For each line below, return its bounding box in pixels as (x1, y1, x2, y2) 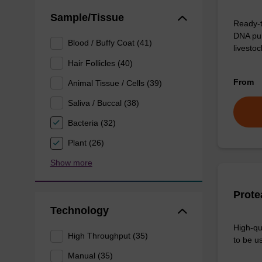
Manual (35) (68, 251, 113, 261)
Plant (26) (68, 138, 105, 147)
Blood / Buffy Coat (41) (68, 38, 153, 48)
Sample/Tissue (50, 12, 124, 23)
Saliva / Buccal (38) (68, 98, 140, 108)
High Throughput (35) (68, 231, 149, 241)
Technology (50, 204, 109, 216)
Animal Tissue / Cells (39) (68, 78, 163, 88)
